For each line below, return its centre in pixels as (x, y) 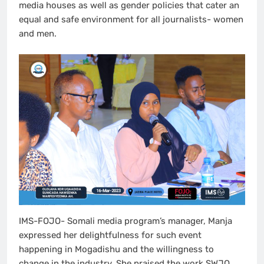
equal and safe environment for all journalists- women (131, 20)
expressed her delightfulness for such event (110, 235)
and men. (38, 34)
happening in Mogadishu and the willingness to (116, 249)
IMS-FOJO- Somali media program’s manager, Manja (126, 221)
